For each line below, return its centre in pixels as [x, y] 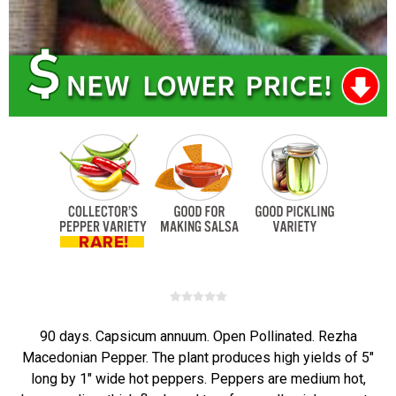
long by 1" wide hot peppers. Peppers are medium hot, [198, 379]
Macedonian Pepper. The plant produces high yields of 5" [198, 358]
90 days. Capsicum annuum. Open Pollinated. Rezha [198, 336]
